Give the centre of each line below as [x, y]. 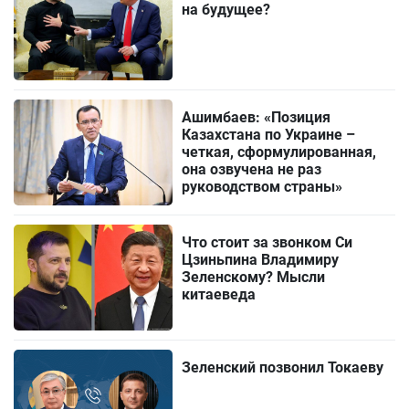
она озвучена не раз [252, 170]
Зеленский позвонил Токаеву [283, 368]
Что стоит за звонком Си [267, 243]
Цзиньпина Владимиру [261, 260]
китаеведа [219, 295]
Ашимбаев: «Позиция [257, 118]
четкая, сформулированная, [279, 152]
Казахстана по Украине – [269, 135]
